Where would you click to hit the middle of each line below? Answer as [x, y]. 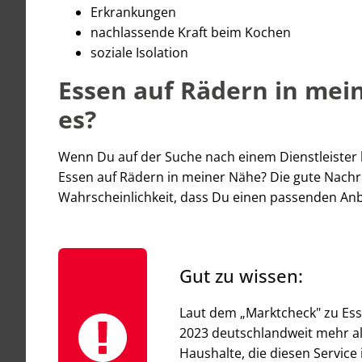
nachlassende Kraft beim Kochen [191, 32]
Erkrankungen [133, 12]
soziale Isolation [139, 52]
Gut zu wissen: [241, 275]
